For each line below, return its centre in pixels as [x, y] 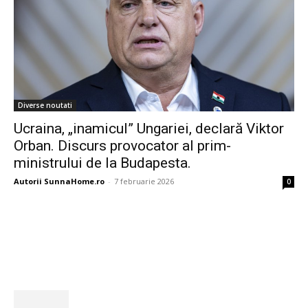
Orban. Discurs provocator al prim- [122, 145]
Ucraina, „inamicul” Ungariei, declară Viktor [149, 128]
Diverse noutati [45, 105]
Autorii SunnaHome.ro [59, 181]
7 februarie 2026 [144, 181]
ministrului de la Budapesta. [102, 163]
